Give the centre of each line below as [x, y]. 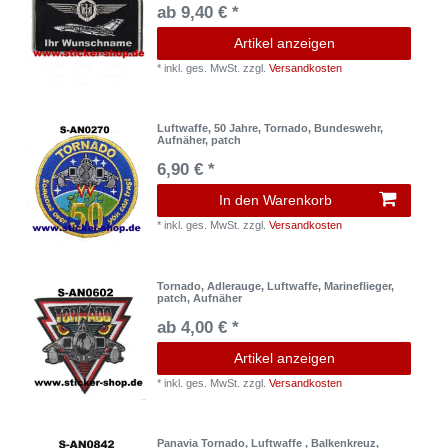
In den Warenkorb [275, 200]
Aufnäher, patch [199, 140]
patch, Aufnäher [200, 297]
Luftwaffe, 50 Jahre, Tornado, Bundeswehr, [270, 128]
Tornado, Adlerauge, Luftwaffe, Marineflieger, [276, 285]
